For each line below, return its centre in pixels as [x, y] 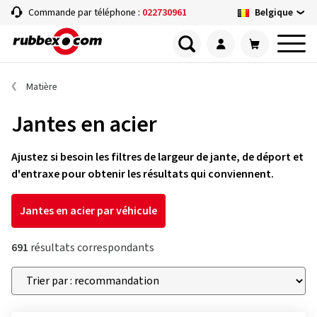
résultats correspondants [91, 248]
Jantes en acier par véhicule [88, 211]
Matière [42, 87]
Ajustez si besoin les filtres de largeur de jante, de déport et [157, 157]
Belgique [274, 12]
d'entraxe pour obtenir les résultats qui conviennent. [143, 174]
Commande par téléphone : [85, 13]
